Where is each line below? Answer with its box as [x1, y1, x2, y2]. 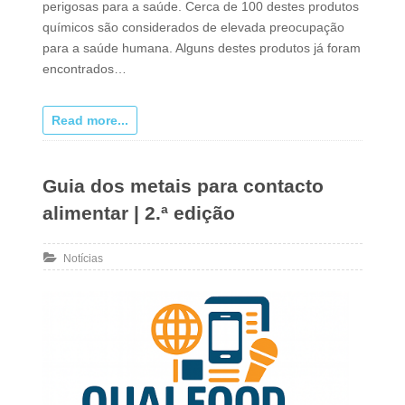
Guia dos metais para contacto [42, 174, 324, 196]
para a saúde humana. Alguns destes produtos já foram [42, 40, 361, 55]
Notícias [62, 251, 103, 265]
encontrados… [42, 61, 127, 76]
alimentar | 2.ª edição [42, 202, 235, 223]
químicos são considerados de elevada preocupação [42, 19, 344, 34]
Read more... [51, 112, 128, 127]
